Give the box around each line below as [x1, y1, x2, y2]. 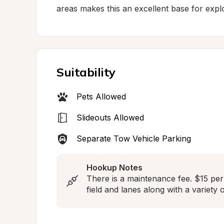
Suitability [56, 64, 115, 79]
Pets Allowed [76, 91, 126, 101]
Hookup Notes [86, 162, 142, 172]
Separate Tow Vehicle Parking [76, 133, 191, 143]
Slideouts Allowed [76, 112, 144, 122]
